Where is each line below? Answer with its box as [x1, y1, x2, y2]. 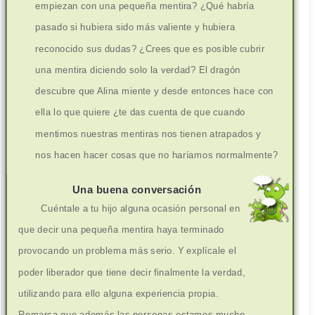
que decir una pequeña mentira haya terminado [18, 224, 224, 235]
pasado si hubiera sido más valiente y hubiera [35, 22, 236, 32]
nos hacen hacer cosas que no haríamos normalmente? [35, 150, 278, 160]
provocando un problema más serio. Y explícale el [18, 245, 236, 256]
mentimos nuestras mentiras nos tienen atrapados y [35, 128, 262, 139]
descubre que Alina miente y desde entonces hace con [35, 86, 274, 96]
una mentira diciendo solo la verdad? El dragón [35, 64, 241, 75]
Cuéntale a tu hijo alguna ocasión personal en [41, 202, 240, 214]
